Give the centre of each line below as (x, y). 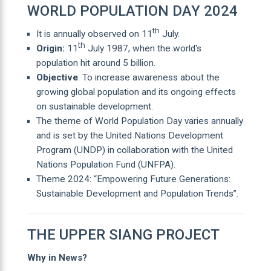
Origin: (50, 48)
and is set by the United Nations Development (129, 135)
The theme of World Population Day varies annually (139, 121)
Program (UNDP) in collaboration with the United (134, 150)
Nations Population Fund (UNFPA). (106, 164)
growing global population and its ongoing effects (136, 92)
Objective (57, 77)
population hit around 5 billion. (96, 63)
